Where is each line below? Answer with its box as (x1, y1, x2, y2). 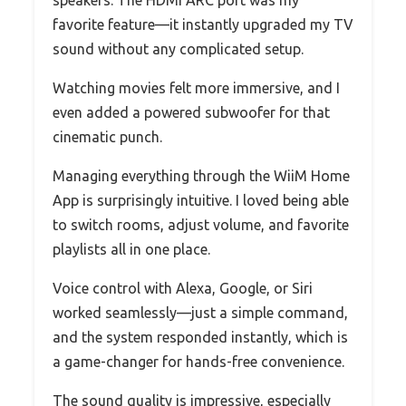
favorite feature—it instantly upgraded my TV (53, 15, 353, 33)
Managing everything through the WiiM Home (53, 167, 350, 184)
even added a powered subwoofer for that (53, 103, 330, 121)
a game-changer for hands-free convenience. (53, 353, 344, 370)
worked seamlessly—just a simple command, (53, 304, 348, 321)
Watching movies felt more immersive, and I (53, 79, 340, 96)
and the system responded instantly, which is (53, 328, 348, 345)
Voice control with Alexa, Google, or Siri (53, 279, 313, 296)
